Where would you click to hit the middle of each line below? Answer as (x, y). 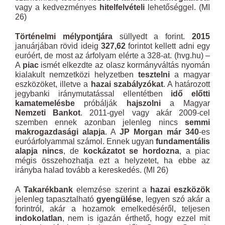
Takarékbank (48, 190)
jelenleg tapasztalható (56, 199)
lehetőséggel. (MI (177, 7)
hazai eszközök (180, 190)
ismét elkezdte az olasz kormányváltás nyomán (124, 65)
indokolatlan (39, 218)
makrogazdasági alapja (60, 132)
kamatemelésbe (45, 103)
